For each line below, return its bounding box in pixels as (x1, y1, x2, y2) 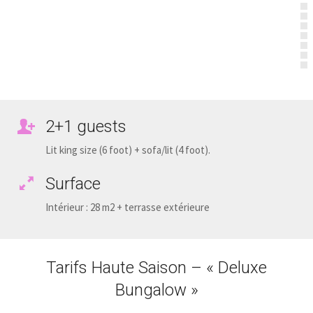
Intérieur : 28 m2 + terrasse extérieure (45, 201, 210, 214)
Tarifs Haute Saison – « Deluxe (46, 258, 267, 278)
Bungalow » (115, 280, 198, 300)
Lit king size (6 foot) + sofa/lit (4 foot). (45, 143, 210, 157)
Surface (45, 174, 101, 194)
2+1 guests (45, 117, 126, 137)
